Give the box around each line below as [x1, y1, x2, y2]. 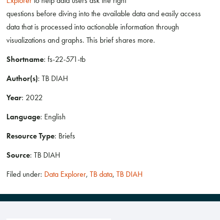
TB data [90, 169, 113, 180]
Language [6, 111, 41, 122]
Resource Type [6, 131, 55, 141]
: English [40, 111, 66, 122]
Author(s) [6, 73, 38, 84]
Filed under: [6, 169, 45, 180]
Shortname [6, 54, 44, 65]
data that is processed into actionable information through [6, 22, 180, 32]
